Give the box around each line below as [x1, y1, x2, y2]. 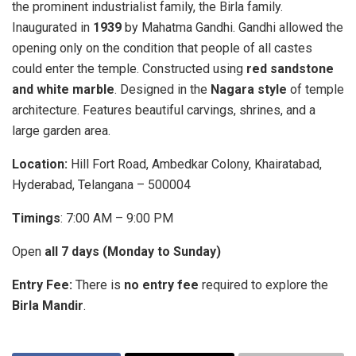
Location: [12, 156, 68, 172]
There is [72, 277, 124, 292]
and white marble [12, 81, 114, 97]
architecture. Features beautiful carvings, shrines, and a [12, 102, 315, 118]
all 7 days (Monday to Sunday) [44, 243, 221, 259]
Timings [12, 210, 60, 226]
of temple [287, 81, 344, 97]
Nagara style [211, 81, 287, 97]
